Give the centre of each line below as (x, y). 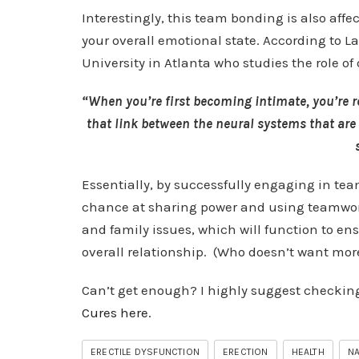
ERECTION (246, 351)
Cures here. (117, 312)
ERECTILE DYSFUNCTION (145, 351)
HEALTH (308, 351)
